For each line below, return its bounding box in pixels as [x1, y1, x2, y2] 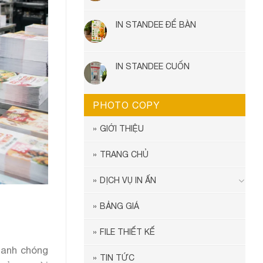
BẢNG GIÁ [100, 201, 139, 211]
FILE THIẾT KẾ [100, 227, 155, 237]
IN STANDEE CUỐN [116, 62, 190, 71]
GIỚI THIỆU [100, 124, 144, 133]
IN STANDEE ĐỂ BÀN [116, 20, 196, 29]
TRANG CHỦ [100, 150, 149, 159]
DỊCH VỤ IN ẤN [100, 176, 156, 185]
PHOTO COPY [93, 100, 160, 110]
